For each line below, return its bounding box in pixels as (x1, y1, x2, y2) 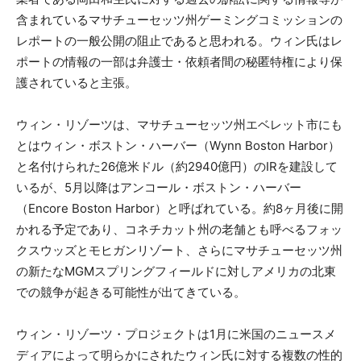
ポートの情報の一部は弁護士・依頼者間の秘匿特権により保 (16, 53, 342, 69)
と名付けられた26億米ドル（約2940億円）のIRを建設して (16, 158, 338, 174)
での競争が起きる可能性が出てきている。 (16, 284, 246, 300)
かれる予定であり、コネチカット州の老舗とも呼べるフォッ (16, 221, 342, 237)
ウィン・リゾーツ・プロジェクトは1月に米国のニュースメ (16, 326, 336, 342)
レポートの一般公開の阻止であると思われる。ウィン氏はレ (16, 32, 342, 48)
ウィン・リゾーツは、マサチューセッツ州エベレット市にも (16, 116, 342, 132)
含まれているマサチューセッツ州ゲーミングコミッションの (16, 11, 342, 27)
